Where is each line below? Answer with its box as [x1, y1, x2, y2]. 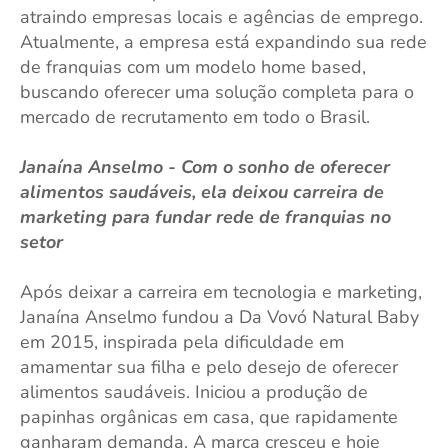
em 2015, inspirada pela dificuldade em [20, 330, 344, 354]
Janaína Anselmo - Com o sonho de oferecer [20, 155, 390, 179]
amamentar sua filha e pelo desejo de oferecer [20, 355, 398, 379]
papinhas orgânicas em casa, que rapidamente [20, 405, 398, 429]
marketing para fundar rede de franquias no [20, 205, 391, 229]
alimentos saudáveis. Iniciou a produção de [20, 380, 368, 404]
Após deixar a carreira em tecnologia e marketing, [20, 280, 422, 304]
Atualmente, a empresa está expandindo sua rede [20, 30, 427, 54]
